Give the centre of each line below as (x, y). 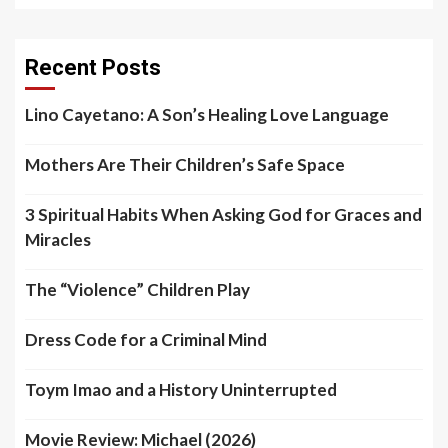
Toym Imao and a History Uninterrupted (181, 389)
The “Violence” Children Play (137, 289)
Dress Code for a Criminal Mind (146, 339)
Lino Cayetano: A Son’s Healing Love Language (207, 114)
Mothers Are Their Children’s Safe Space (185, 164)
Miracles (58, 239)
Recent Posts (93, 67)
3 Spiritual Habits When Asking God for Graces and (223, 214)
